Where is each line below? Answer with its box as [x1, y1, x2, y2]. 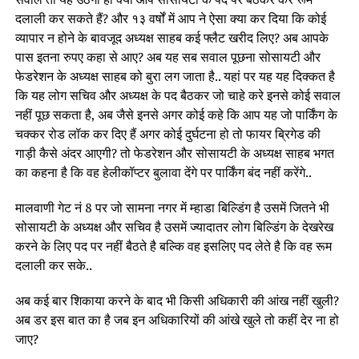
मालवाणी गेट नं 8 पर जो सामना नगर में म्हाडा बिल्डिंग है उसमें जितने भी [14, 199, 329, 216]
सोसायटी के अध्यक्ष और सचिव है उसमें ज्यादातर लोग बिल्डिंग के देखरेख [14, 218, 333, 236]
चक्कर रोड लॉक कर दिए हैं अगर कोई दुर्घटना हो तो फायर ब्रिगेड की [14, 125, 321, 143]
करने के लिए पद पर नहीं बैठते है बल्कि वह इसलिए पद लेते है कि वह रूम [14, 237, 332, 255]
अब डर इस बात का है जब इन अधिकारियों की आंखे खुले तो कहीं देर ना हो [14, 311, 339, 329]
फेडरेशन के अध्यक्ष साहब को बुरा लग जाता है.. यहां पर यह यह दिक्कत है [14, 67, 335, 85]
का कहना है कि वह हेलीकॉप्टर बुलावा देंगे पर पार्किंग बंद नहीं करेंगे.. [14, 163, 312, 181]
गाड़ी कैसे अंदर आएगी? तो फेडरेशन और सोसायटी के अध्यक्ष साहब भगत [14, 144, 334, 162]
